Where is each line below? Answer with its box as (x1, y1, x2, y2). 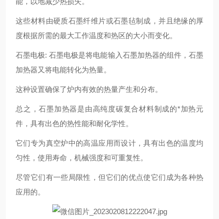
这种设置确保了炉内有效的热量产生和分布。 (16, 85, 162, 93)
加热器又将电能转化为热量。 (16, 66, 111, 74)
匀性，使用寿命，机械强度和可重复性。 (16, 153, 148, 162)
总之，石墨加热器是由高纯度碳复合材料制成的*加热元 (16, 105, 203, 113)
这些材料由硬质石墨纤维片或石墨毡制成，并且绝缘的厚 (16, 17, 203, 25)
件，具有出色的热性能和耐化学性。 (16, 119, 133, 128)
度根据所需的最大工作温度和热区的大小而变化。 (16, 31, 177, 40)
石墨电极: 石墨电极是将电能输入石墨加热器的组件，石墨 (16, 51, 203, 59)
